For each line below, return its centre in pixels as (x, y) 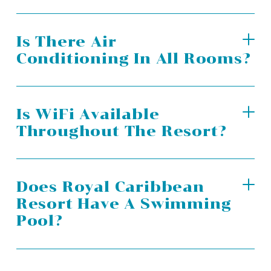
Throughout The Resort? (121, 131)
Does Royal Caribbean (110, 186)
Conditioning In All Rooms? (133, 58)
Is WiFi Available (88, 114)
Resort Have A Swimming (124, 203)
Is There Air (66, 41)
